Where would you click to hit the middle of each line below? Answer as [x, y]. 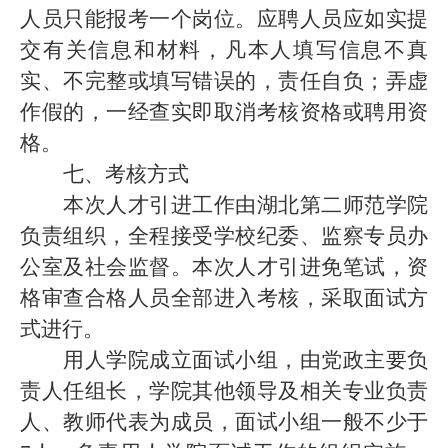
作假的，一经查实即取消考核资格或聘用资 [224, 112]
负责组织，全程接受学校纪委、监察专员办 [224, 236]
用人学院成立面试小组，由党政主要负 [245, 360]
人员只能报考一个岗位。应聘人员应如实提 [224, 19]
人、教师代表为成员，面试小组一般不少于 [224, 422]
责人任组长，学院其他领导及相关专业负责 [224, 391]
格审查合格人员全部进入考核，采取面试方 [224, 298]
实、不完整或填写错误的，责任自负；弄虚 [224, 81]
